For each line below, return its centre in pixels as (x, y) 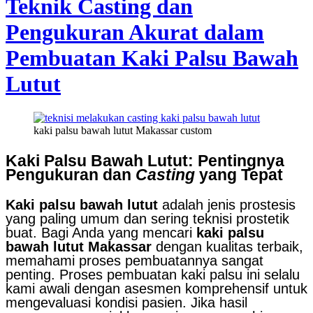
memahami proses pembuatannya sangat (134, 261)
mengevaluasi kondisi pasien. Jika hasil (126, 303)
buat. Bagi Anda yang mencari (101, 233)
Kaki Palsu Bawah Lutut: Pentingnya (145, 160)
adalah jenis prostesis (227, 205)
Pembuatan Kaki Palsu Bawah (152, 58)
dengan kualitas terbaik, (227, 247)
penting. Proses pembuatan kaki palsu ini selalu (153, 275)
